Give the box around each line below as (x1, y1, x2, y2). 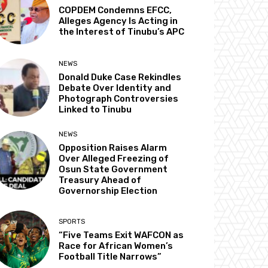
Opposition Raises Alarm (59, 142, 167, 154)
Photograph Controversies (59, 93, 179, 105)
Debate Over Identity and (59, 83, 172, 94)
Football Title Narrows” (59, 251, 162, 262)
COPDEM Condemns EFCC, (59, 5, 172, 16)
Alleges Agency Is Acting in (59, 16, 178, 27)
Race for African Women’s (59, 240, 173, 251)
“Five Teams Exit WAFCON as (59, 229, 184, 240)
